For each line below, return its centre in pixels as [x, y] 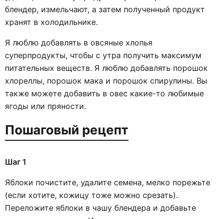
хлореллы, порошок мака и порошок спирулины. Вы [106, 81]
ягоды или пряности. [45, 106]
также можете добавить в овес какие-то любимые [104, 93]
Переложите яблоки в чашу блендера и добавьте [100, 208]
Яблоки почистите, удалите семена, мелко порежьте [108, 182]
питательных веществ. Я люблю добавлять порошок [106, 68]
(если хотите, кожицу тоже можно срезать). [91, 195]
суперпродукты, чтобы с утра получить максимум [103, 55]
